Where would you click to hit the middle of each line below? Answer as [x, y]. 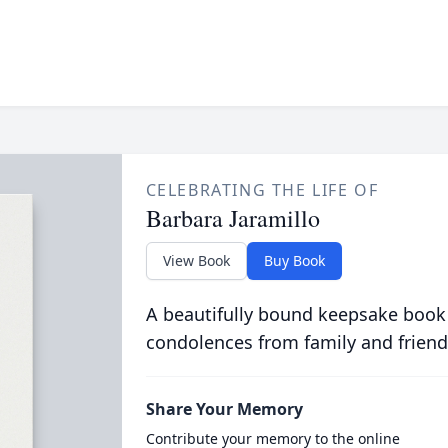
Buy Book [294, 260]
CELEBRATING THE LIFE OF [262, 190]
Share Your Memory [224, 409]
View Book [196, 260]
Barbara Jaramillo [232, 218]
